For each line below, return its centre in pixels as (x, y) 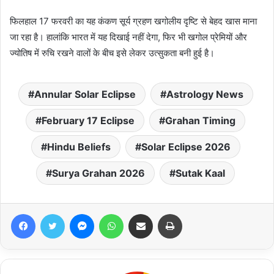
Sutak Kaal (200, 173)
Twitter (78, 213)
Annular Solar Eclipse (85, 94)
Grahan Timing (200, 120)
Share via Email (162, 213)
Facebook (54, 213)
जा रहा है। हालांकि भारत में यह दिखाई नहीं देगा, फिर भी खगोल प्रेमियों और (128, 37)
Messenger (115, 213)
